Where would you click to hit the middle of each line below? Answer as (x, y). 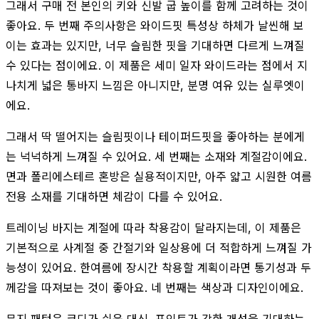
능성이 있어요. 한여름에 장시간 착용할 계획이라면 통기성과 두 (158, 267)
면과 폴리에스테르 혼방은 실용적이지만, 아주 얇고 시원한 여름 (159, 176)
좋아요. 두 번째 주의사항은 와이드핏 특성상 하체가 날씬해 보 (155, 25)
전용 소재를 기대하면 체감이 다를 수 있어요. (114, 196)
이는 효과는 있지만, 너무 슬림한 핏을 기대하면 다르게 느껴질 (155, 45)
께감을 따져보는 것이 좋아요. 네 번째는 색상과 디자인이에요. (155, 287)
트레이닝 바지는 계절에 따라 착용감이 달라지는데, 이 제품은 (153, 228)
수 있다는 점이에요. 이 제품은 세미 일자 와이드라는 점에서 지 (157, 65)
